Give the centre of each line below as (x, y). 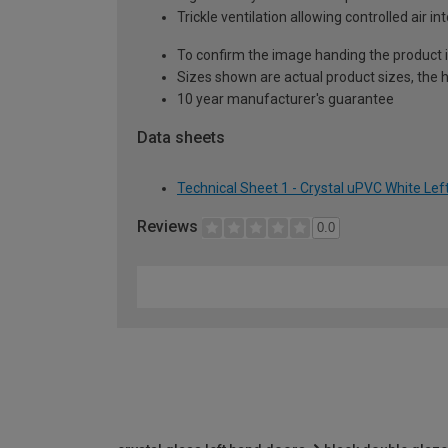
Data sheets (181, 138)
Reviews (169, 227)
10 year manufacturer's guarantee (285, 99)
